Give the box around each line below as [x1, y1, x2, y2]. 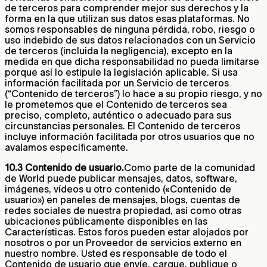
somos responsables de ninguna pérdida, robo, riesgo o [5, 23, 255, 35]
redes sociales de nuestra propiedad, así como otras [5, 204, 241, 216]
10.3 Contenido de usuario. [5, 162, 124, 173]
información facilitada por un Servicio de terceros [5, 77, 229, 88]
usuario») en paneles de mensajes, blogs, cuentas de [5, 194, 240, 205]
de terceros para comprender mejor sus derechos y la [5, 2, 249, 13]
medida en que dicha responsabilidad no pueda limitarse [5, 55, 259, 67]
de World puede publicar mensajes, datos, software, [5, 172, 237, 184]
